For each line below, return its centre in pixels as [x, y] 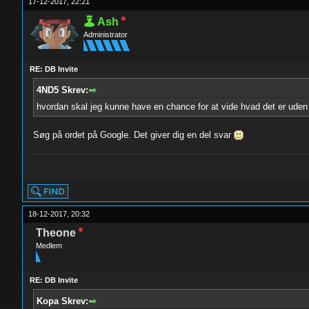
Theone [56, 233]
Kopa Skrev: [63, 301]
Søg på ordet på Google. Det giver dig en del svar [134, 134]
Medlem [49, 246]
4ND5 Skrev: [63, 90]
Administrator [106, 34]
